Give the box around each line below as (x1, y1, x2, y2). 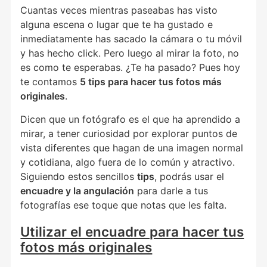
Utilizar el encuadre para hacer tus (20, 223, 244, 240)
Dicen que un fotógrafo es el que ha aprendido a (20, 113, 241, 125)
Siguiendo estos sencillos (20, 170, 138, 182)
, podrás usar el (154, 170, 225, 182)
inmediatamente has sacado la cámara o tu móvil (20, 33, 243, 45)
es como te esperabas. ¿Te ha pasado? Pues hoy (20, 61, 241, 74)
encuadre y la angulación (20, 184, 135, 197)
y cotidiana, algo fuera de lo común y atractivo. (20, 156, 235, 168)
